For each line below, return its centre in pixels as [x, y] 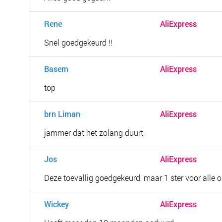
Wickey [57, 204]
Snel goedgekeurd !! [78, 42]
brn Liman [62, 114]
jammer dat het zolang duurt [94, 133]
